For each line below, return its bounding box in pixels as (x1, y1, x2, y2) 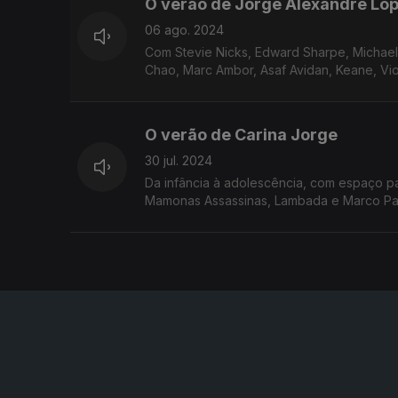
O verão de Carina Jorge (145, 125, 338, 145)
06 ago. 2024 (145, 22, 224, 38)
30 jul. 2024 (145, 153, 212, 169)
